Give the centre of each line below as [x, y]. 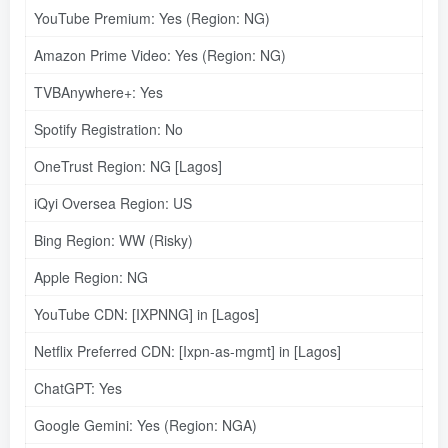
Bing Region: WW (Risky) [113, 239]
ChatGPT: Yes [78, 387]
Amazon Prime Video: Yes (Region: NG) [160, 54]
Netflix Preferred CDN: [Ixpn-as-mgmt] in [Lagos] [187, 350]
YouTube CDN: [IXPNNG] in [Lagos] [146, 313]
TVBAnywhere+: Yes [98, 91]
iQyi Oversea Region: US [113, 202]
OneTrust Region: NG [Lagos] [128, 165]
